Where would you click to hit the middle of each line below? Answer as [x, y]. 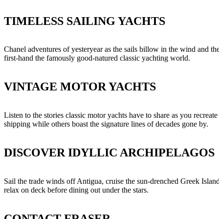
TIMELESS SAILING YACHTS [85, 21]
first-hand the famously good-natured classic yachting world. [97, 58]
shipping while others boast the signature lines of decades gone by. [106, 124]
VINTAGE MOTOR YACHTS [80, 87]
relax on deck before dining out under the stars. [76, 190]
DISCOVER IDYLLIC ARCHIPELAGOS [109, 153]
